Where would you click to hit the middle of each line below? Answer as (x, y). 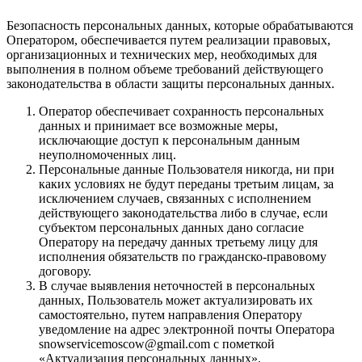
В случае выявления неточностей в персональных (177, 285)
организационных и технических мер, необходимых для (162, 54)
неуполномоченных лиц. (107, 154)
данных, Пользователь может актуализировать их (176, 300)
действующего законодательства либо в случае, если (183, 213)
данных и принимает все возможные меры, (158, 125)
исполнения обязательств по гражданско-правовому (183, 256)
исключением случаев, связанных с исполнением (175, 198)
